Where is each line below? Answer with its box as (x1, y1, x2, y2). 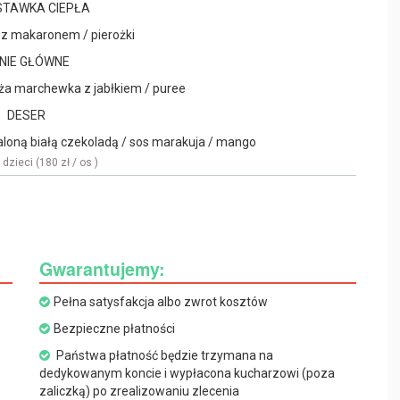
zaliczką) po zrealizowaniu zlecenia (39, 384, 239, 398)
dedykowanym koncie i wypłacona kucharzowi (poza (39, 366, 335, 380)
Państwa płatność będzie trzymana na (54, 348, 273, 362)
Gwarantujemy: (39, 256, 165, 281)
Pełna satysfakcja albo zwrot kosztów (54, 295, 268, 309)
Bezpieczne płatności (54, 321, 175, 336)
